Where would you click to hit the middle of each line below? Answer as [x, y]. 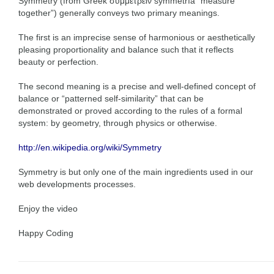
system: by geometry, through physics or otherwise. [118, 124]
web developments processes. [77, 185]
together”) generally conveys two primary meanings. [119, 13]
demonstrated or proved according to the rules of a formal [130, 111]
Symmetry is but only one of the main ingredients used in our [136, 172]
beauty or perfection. [58, 62]
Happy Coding [46, 234]
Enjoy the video [48, 209]
